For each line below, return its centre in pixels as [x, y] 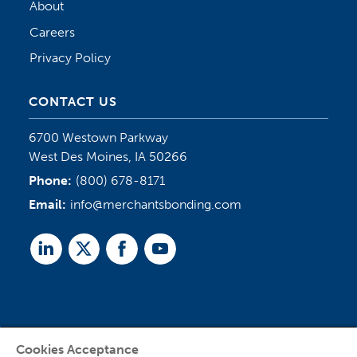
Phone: [51, 181]
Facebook [146, 253]
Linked [60, 253]
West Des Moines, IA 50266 [108, 156]
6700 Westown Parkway [98, 137]
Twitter [99, 253]
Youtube [179, 253]
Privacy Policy [71, 58]
